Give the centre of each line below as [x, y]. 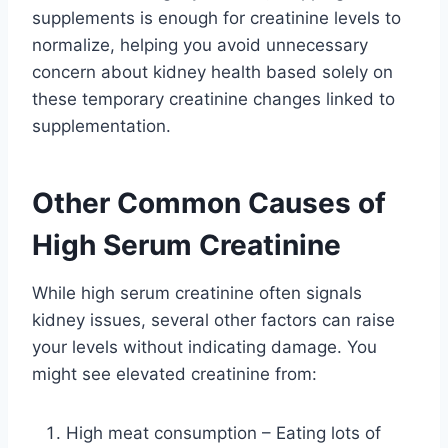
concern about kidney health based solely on [212, 71]
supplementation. [101, 125]
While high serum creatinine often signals [197, 292]
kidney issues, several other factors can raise [213, 319]
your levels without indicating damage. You [204, 346]
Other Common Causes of [209, 202]
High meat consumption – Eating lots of [223, 432]
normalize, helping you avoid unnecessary [200, 44]
